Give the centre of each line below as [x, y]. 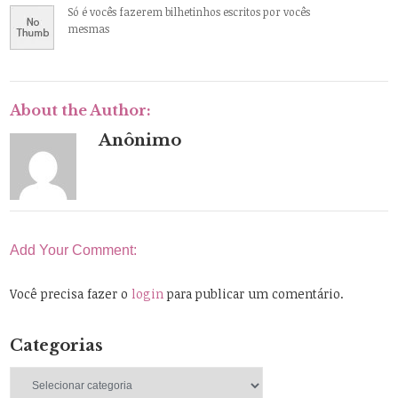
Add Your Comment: [74, 250]
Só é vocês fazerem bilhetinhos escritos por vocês [189, 11]
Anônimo [140, 140]
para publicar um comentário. [254, 293]
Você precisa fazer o [71, 293]
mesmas [89, 28]
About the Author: [81, 110]
